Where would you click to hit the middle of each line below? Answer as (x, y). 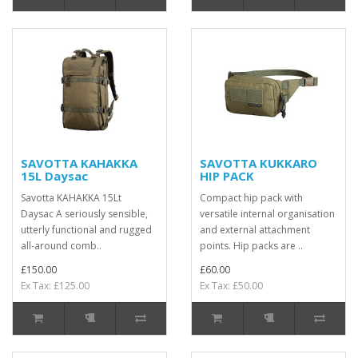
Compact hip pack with (251, 198)
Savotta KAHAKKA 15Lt (71, 198)
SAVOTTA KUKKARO (259, 163)
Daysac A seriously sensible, (84, 214)
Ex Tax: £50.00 (231, 286)
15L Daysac (54, 176)
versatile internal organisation (267, 214)
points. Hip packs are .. (251, 246)
